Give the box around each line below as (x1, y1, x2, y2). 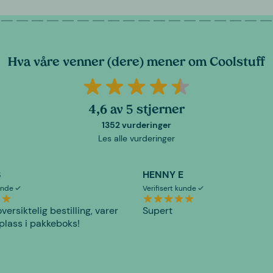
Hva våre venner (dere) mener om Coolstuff (8, 57, 265, 69)
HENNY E (143, 168, 183, 181)
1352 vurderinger (102, 119, 171, 130)
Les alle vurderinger (98, 132, 175, 144)
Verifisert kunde (143, 183, 198, 193)
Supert (143, 204, 172, 217)
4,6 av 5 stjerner (88, 104, 185, 117)
